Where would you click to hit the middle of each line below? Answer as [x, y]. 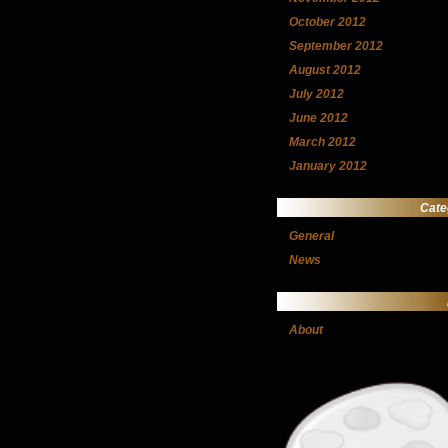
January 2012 [328, 166]
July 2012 [316, 94]
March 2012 [322, 142]
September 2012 [336, 46]
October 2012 [327, 22]
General [311, 236]
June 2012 [318, 118]
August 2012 [325, 70]
